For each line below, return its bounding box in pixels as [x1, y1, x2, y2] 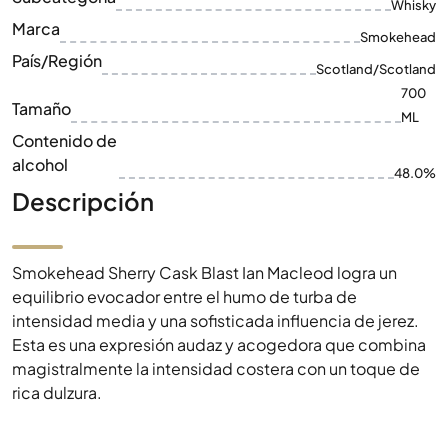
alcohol [12, 154, 68, 175]
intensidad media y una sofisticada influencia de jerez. [12, 310, 419, 331]
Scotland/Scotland [316, 61, 436, 77]
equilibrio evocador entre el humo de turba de [12, 286, 357, 307]
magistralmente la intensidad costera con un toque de [12, 358, 420, 379]
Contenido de [12, 130, 117, 151]
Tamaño [12, 98, 71, 119]
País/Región [12, 50, 102, 71]
